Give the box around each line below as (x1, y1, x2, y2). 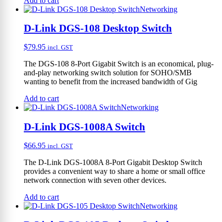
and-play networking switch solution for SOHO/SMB (24, 68, 192, 77)
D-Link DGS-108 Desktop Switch (24, 22, 172, 34)
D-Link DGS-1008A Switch (24, 120, 145, 132)
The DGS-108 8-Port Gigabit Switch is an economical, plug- (24, 59, 214, 68)
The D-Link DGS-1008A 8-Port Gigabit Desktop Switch (24, 158, 202, 166)
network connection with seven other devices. (24, 175, 166, 184)
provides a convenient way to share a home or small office (24, 166, 205, 175)
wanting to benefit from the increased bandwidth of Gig (24, 77, 197, 86)
